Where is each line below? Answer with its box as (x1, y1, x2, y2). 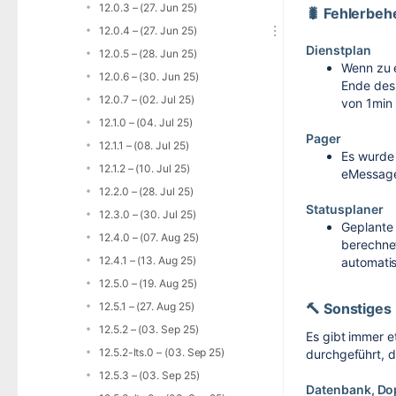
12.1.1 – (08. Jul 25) (99, 139, 189, 152)
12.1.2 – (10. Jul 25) (99, 162, 190, 175)
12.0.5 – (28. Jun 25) (99, 47, 197, 60)
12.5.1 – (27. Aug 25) (99, 300, 194, 313)
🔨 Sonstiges (306, 300, 392, 317)
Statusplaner (306, 202, 384, 217)
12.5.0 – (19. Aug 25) (99, 277, 197, 290)
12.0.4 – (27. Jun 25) (99, 24, 197, 37)
